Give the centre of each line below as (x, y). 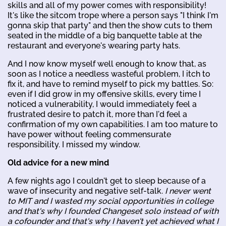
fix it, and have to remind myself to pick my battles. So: (110, 84)
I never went (188, 191)
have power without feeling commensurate (89, 135)
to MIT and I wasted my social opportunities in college (110, 201)
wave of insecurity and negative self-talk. (86, 191)
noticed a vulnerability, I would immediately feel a (102, 104)
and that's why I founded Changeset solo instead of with (113, 211)
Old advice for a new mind (58, 163)
